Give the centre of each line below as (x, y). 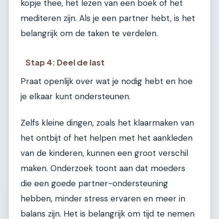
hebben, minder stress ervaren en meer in (103, 198)
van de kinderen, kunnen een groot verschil (104, 153)
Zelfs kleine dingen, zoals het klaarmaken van (107, 122)
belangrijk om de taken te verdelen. (89, 33)
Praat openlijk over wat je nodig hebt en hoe (107, 81)
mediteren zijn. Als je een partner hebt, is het (108, 18)
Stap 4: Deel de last (65, 63)
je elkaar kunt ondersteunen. (76, 97)
